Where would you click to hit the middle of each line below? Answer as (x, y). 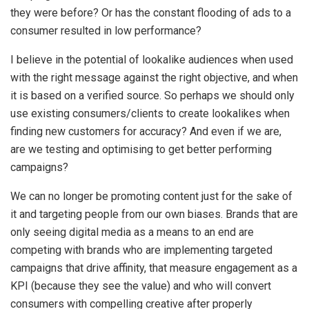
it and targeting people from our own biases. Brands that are (154, 214)
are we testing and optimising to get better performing (141, 149)
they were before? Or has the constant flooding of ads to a (151, 12)
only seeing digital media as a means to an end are (132, 232)
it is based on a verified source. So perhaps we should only (152, 95)
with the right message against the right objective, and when (154, 77)
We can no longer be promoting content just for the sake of (151, 196)
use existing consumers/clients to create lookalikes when (150, 113)
